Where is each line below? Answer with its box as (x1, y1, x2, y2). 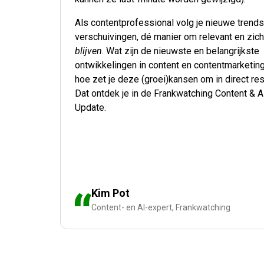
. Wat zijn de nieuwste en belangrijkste (102, 45, 259, 57)
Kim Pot (91, 187, 130, 200)
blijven (75, 45, 102, 57)
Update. (75, 102, 106, 113)
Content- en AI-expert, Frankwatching (91, 203, 230, 213)
